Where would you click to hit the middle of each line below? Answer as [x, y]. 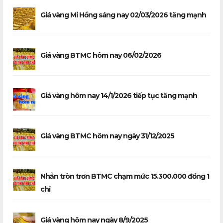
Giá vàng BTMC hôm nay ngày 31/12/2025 [107, 136]
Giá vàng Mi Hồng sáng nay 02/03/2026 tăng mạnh [123, 15]
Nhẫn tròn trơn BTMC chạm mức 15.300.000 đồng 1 [125, 176]
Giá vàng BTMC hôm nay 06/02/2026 [101, 55]
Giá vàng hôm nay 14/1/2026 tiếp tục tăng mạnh [119, 95]
